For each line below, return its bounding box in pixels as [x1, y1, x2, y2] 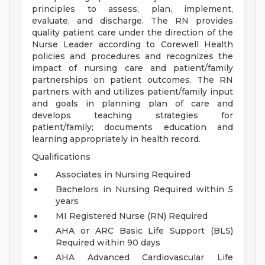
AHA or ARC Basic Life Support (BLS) [56, 225, 233, 237]
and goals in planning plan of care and [32, 98, 233, 109]
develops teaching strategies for [32, 110, 233, 121]
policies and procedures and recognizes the [32, 51, 233, 62]
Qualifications [32, 151, 91, 163]
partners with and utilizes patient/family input [32, 86, 233, 98]
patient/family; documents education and [32, 122, 233, 133]
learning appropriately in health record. [32, 134, 201, 145]
